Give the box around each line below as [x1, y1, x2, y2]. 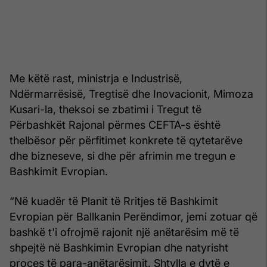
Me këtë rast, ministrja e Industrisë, [10, 72, 182, 85]
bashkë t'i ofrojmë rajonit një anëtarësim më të [10, 225, 239, 238]
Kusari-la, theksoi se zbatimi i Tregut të [10, 103, 201, 116]
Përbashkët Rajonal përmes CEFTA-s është [10, 118, 221, 131]
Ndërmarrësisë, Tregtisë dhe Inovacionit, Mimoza [10, 87, 253, 100]
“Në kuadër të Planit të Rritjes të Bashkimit [10, 194, 218, 207]
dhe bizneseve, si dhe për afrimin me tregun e [10, 149, 235, 162]
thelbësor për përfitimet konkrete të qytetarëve [10, 133, 243, 147]
